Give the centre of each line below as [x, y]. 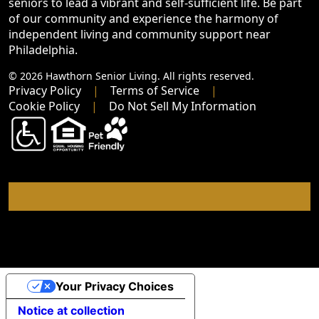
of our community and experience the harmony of [143, 18]
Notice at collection [71, 310]
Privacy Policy [45, 90]
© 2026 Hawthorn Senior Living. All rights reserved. [131, 75]
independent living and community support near [140, 34]
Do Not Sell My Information [183, 106]
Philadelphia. [43, 49]
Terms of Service [155, 90]
